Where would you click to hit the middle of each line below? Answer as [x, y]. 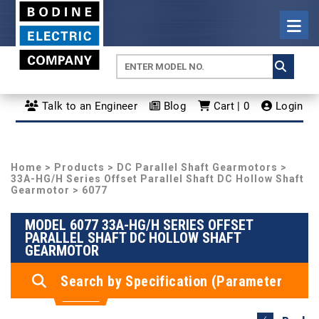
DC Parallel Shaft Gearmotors [197, 167]
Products [79, 167]
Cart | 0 [230, 106]
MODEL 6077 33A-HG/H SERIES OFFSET [139, 225]
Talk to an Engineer [88, 106]
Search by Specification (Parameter [172, 281]
